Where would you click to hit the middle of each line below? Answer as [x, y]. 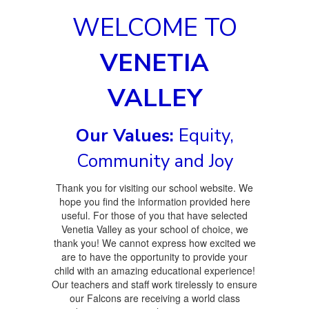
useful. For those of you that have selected [154, 215]
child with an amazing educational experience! [154, 270]
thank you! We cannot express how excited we [154, 243]
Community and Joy [154, 161]
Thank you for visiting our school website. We [154, 188]
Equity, [203, 136]
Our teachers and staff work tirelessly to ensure [154, 284]
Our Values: [124, 136]
